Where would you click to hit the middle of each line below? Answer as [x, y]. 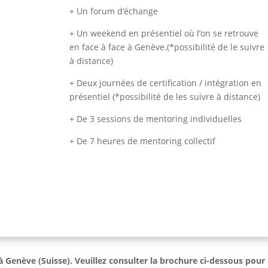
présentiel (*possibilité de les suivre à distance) [165, 97]
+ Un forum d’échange [114, 11]
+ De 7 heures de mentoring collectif [143, 141]
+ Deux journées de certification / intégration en [166, 83]
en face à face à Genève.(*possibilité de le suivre [167, 47]
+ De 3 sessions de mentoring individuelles [156, 119]
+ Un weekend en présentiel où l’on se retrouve [164, 33]
